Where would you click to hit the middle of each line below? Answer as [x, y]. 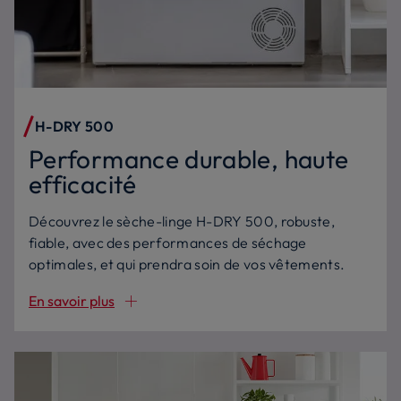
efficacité [83, 184]
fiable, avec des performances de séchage [168, 243]
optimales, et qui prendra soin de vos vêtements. [187, 264]
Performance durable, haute [189, 159]
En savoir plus [72, 301]
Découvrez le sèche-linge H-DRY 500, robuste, [182, 221]
